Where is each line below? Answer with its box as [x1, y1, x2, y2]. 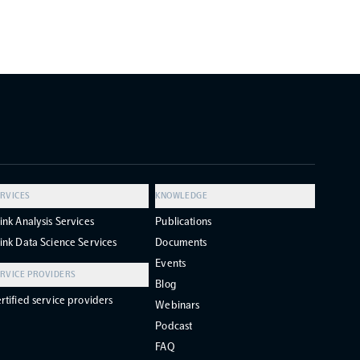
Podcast [155, 319, 193, 333]
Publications [155, 215, 211, 228]
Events [155, 256, 186, 270]
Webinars [155, 298, 200, 312]
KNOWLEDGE [155, 190, 208, 201]
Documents [155, 235, 207, 249]
